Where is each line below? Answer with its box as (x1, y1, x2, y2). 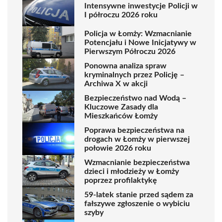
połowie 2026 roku (84, 144, 151, 152)
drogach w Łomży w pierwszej (84, 135, 190, 143)
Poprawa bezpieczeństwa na (84, 126, 184, 134)
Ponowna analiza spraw (84, 61, 166, 70)
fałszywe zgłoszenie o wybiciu (84, 199, 190, 208)
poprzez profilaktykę (84, 176, 157, 184)
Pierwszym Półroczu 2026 (84, 47, 175, 55)
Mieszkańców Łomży (84, 111, 158, 120)
